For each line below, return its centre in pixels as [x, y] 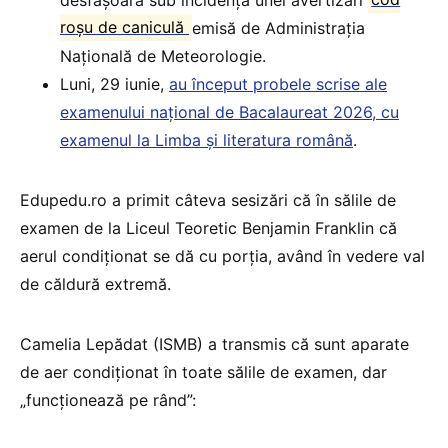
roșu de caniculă [124, 27]
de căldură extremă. [95, 283]
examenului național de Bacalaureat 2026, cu [229, 111]
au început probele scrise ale [278, 83]
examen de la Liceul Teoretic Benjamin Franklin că [208, 227]
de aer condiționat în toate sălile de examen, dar [203, 371]
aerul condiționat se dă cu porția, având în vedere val [222, 255]
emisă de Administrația [279, 27]
